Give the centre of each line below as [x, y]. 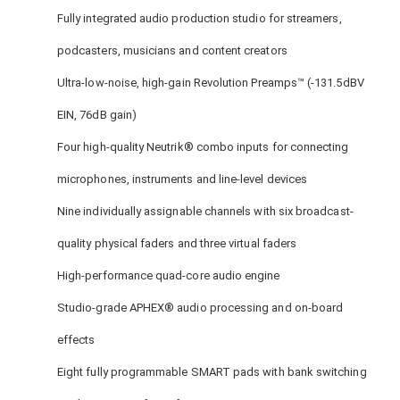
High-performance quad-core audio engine [169, 275]
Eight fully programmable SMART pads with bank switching [212, 371]
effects [76, 339]
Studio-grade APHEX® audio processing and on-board [200, 307]
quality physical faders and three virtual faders [177, 243]
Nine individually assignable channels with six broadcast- [205, 211]
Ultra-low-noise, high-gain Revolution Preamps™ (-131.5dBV [211, 82]
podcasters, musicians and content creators [172, 50]
